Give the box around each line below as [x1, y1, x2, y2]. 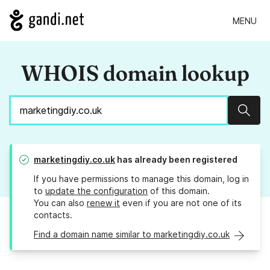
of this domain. [148, 186, 210, 196]
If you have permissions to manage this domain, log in [34, 174, 249, 184]
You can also [34, 198, 87, 209]
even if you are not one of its [120, 198, 242, 209]
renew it [87, 198, 120, 209]
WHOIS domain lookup [20, 60, 250, 87]
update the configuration [45, 186, 148, 196]
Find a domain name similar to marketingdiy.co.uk [34, 229, 230, 240]
